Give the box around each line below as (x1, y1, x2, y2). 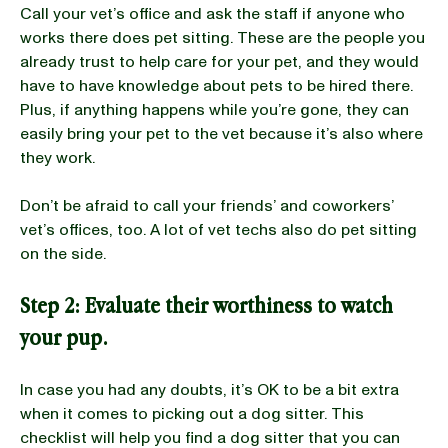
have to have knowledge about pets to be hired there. (20, 75, 413, 97)
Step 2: (20, 292, 80, 319)
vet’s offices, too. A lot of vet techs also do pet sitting (20, 219, 417, 241)
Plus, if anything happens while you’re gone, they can (20, 99, 409, 121)
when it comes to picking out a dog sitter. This (20, 403, 364, 425)
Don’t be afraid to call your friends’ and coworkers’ (20, 195, 394, 217)
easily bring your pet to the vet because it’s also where (20, 123, 423, 145)
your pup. (20, 324, 108, 351)
